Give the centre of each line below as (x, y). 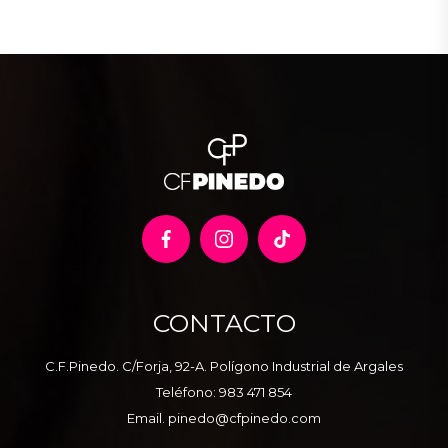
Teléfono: (187, 391)
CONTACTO (224, 322)
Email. (147, 417)
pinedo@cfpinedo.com (244, 417)
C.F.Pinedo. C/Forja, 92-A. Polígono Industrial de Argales (224, 365)
